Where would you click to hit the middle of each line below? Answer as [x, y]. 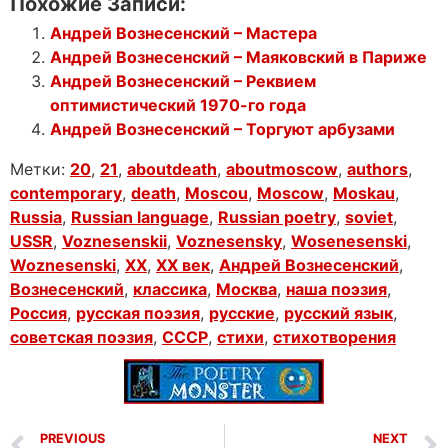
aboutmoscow [282, 168]
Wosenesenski [349, 240]
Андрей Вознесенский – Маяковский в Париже [238, 56]
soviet [369, 216]
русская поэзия [138, 312]
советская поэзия [81, 336]
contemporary [66, 192]
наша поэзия [336, 288]
